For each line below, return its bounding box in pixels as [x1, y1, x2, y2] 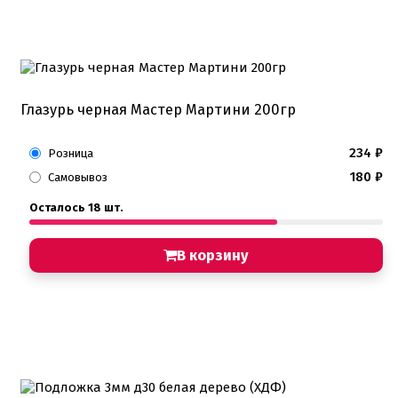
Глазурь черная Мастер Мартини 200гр [20, 100, 296, 118]
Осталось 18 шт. [29, 200, 123, 214]
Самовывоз [48, 170, 107, 184]
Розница [48, 146, 93, 160]
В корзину [177, 246, 249, 264]
